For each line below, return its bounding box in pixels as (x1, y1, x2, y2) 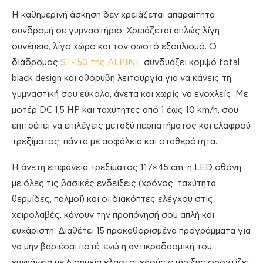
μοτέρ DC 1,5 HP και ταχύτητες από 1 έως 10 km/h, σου (12, 105, 238, 114)
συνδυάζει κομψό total (141, 58, 240, 67)
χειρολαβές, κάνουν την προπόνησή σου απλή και (12, 210, 214, 220)
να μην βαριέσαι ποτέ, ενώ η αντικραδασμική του (12, 242, 212, 251)
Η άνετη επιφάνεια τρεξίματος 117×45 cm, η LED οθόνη (12, 163, 241, 172)
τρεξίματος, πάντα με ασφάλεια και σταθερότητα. (12, 137, 217, 146)
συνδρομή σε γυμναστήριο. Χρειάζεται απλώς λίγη (12, 26, 220, 35)
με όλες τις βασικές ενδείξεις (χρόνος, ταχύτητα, (12, 178, 218, 188)
